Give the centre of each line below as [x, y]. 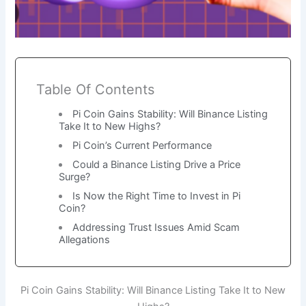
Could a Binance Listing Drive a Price [157, 164]
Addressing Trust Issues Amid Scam [156, 227]
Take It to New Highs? [109, 126]
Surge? [74, 177]
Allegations [84, 239]
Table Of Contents [96, 89]
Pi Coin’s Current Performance [142, 145]
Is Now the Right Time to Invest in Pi [157, 196]
